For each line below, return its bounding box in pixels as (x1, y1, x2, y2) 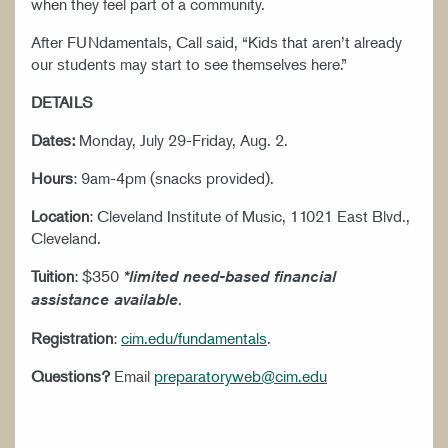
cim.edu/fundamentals (121, 327, 267, 348)
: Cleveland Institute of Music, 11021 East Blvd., (89, 205, 410, 226)
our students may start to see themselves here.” (31, 53, 359, 74)
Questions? (31, 365, 110, 386)
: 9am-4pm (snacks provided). (73, 167, 274, 188)
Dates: (31, 129, 75, 150)
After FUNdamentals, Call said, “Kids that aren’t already (31, 31, 402, 52)
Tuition (31, 265, 74, 286)
